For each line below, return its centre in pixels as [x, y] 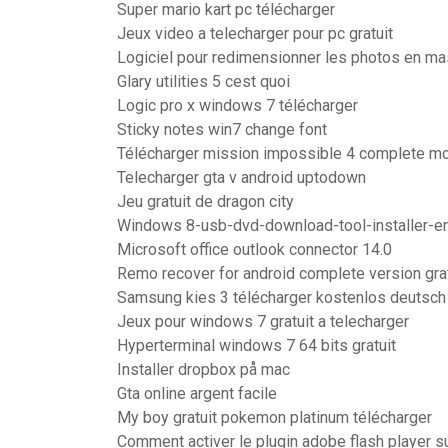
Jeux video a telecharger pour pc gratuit [255, 33]
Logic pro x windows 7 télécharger [237, 105]
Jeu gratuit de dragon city [205, 201]
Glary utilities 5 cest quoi [203, 81]
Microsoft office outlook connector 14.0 [254, 249]
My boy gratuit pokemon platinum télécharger [274, 417]
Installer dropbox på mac [203, 369]
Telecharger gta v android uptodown [241, 177]
